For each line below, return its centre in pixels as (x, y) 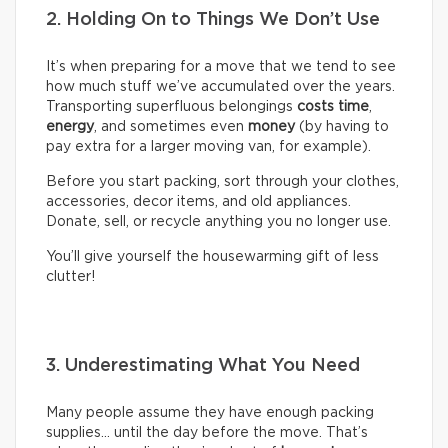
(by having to (342, 127)
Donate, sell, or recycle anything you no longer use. (218, 222)
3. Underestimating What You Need (208, 366)
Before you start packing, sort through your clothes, (222, 182)
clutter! (70, 277)
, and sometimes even (171, 127)
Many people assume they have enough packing (210, 413)
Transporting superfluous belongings (171, 107)
